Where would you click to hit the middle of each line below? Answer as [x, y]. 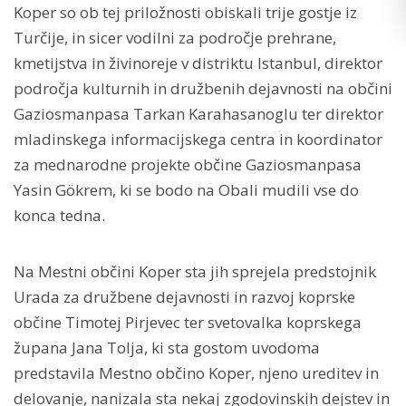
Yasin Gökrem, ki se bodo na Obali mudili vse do [186, 190]
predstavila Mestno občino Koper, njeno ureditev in [196, 373]
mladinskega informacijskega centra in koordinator [198, 140]
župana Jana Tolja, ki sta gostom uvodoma [167, 348]
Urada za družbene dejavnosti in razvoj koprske [184, 297]
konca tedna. [59, 216]
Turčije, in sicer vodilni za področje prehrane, [175, 38]
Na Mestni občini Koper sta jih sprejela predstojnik [195, 272]
